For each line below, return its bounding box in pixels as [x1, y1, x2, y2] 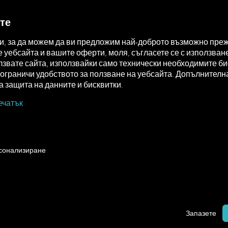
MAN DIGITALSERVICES [14, 8, 84, 17]
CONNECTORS [99, 8, 142, 17]
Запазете [186, 208, 216, 218]
